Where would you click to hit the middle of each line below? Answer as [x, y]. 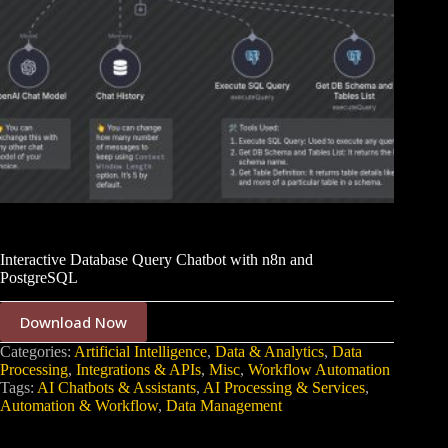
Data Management [224, 406]
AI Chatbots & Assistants [116, 388]
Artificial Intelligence [140, 352]
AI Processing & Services [284, 388]
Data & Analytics [269, 352]
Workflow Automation [319, 370]
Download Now [73, 322]
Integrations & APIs [138, 370]
